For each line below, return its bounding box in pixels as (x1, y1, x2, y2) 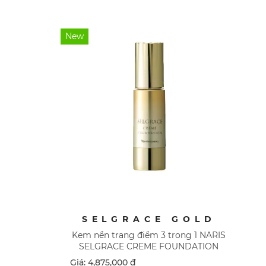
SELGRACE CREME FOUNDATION (79, 240, 219, 252)
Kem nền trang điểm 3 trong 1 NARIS (72, 229, 226, 240)
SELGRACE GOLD (81, 213, 216, 224)
